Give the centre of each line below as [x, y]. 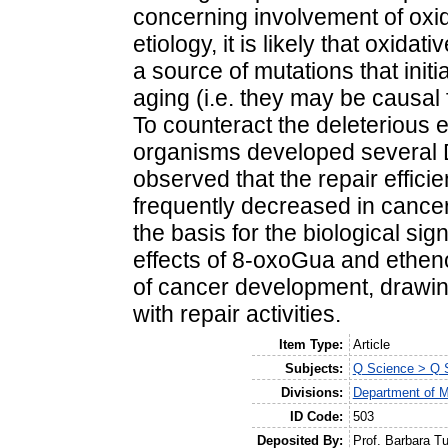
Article [371, 344]
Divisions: [312, 392]
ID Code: [317, 416]
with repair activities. [237, 314]
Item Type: [311, 344]
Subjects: [314, 368]
